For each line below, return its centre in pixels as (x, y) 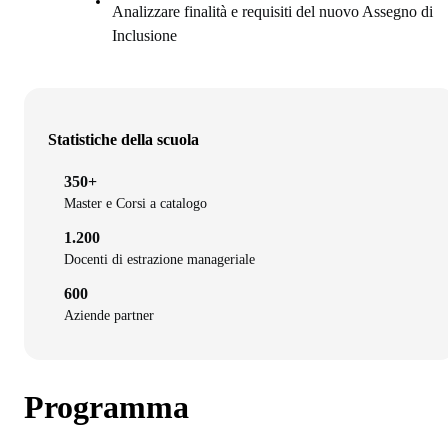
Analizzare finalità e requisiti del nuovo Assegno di (272, 12)
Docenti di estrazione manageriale (159, 260)
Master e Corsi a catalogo (135, 204)
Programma (106, 406)
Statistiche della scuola (123, 140)
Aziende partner (109, 316)
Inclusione (144, 36)
